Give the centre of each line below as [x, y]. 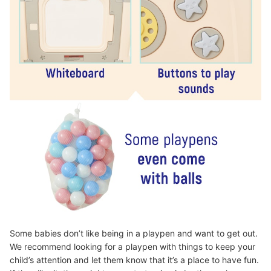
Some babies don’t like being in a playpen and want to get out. [134, 233]
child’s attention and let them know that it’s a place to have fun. [134, 260]
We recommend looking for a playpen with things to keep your [132, 246]
